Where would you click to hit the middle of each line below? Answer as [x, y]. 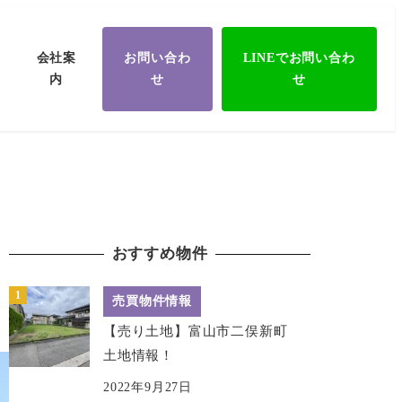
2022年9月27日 [148, 388]
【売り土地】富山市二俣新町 [203, 331]
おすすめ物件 [160, 254]
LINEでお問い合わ [299, 57]
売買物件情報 [153, 301]
